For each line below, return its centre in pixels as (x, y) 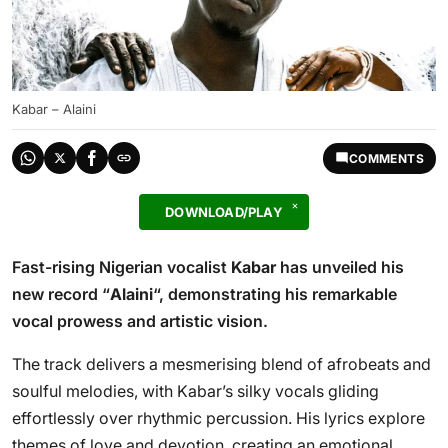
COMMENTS (386, 158)
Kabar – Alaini (54, 109)
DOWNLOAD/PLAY (224, 212)
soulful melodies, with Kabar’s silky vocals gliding (195, 391)
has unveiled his (340, 267)
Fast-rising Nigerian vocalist (121, 267)
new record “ (61, 294)
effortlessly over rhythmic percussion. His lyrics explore (218, 418)
